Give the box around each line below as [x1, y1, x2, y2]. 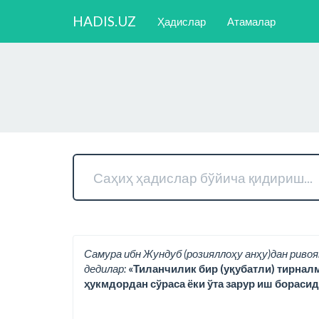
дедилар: [84, 262, 126, 275]
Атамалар [227, 14, 276, 28]
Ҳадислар [157, 14, 206, 28]
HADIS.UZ [73, 12, 136, 29]
